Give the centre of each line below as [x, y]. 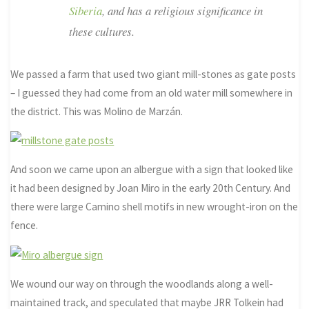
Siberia [85, 10]
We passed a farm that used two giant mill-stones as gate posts [153, 74]
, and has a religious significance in [182, 10]
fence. [24, 226]
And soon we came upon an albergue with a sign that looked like [152, 170]
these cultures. [101, 31]
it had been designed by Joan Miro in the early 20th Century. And [151, 188]
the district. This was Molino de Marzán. [97, 111]
